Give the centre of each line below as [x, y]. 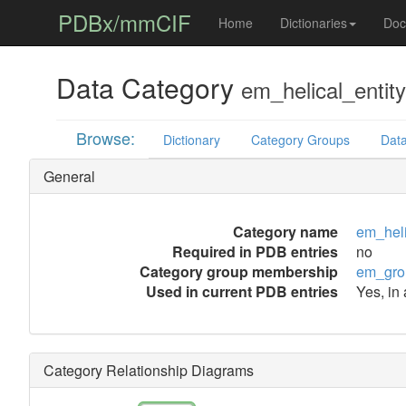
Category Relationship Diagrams [148, 370]
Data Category [148, 87]
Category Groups [301, 140]
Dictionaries [313, 23]
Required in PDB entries [255, 251]
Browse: [106, 138]
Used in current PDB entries [242, 291]
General [69, 176]
